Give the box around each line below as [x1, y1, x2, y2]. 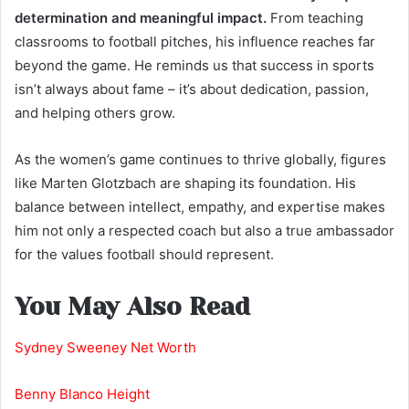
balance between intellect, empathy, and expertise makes [15, 198, 385, 216]
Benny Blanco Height [15, 384, 150, 403]
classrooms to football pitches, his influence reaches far [15, 33, 375, 51]
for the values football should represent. [15, 246, 274, 264]
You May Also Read [15, 292, 250, 321]
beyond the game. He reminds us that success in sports [15, 57, 374, 75]
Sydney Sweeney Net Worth [15, 338, 196, 356]
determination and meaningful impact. [15, 9, 267, 27]
